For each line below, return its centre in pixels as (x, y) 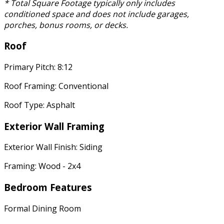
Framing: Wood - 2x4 (42, 166)
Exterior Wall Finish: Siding (53, 147)
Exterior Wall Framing (54, 126)
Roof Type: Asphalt (39, 105)
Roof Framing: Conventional (56, 86)
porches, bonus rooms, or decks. (66, 25)
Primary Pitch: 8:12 (38, 67)
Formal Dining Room (42, 208)
